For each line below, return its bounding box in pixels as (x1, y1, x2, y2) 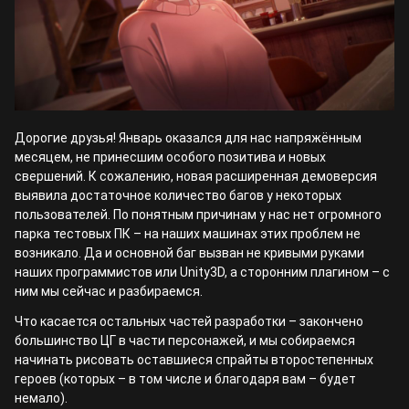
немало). (15, 391, 68, 405)
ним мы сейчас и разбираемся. (15, 284, 203, 299)
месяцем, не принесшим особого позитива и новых (15, 150, 326, 164)
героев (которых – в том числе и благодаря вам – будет (15, 372, 356, 386)
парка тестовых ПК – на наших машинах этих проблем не (15, 226, 361, 241)
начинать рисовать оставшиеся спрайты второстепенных (15, 352, 373, 367)
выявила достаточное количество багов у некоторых (15, 188, 341, 203)
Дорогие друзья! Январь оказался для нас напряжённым (15, 131, 362, 145)
